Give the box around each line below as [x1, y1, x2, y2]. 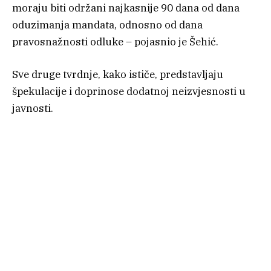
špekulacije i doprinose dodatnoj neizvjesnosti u [12, 84, 246, 98]
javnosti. [12, 101, 53, 115]
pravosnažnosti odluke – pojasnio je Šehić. [12, 34, 218, 48]
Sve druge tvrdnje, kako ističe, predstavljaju [12, 67, 223, 81]
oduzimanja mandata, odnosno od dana [12, 18, 203, 31]
